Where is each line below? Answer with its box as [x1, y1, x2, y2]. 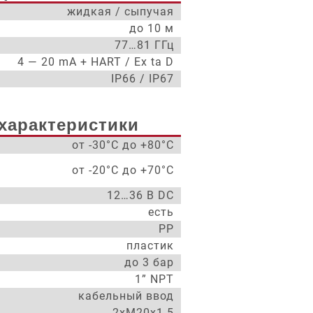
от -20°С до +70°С [72, 163, 174, 177]
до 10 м [129, 22, 174, 35]
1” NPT [135, 272, 174, 286]
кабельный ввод [78, 289, 174, 303]
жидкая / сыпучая [67, 5, 174, 18]
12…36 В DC [107, 189, 174, 202]
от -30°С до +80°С [72, 138, 174, 152]
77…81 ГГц [115, 38, 174, 52]
